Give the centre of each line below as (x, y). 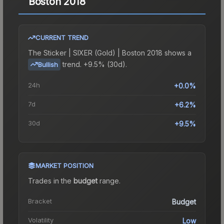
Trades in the (51, 180)
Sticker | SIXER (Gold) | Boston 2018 (103, 52)
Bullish (48, 64)
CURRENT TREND (62, 37)
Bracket (40, 201)
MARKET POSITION (64, 165)
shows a (177, 52)
